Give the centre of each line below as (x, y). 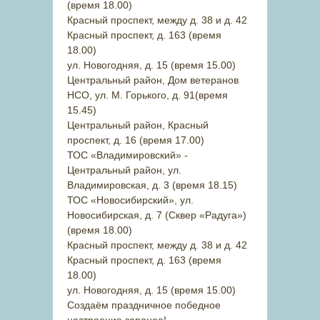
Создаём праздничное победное (144, 305)
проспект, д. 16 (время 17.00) (136, 140)
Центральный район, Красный (138, 125)
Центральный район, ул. (124, 170)
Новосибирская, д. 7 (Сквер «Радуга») (157, 215)
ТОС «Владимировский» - (127, 155)
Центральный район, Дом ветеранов (153, 80)
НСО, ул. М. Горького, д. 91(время (147, 95)
